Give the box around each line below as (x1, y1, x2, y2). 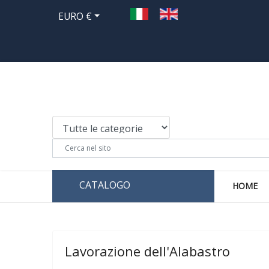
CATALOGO (79, 178, 130, 192)
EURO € (58, 10, 92, 23)
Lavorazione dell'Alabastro (65, 242, 230, 260)
